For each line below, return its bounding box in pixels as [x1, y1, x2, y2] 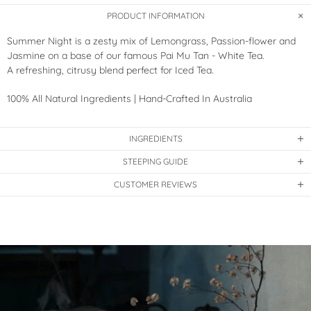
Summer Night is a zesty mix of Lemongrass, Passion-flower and [7, 35, 296, 47]
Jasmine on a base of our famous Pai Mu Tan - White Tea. [7, 49, 264, 62]
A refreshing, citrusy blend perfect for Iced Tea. [7, 64, 214, 76]
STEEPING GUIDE [123, 156, 188, 167]
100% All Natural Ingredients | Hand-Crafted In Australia [7, 92, 252, 105]
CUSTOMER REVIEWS [114, 179, 197, 190]
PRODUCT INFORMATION [106, 10, 205, 21]
